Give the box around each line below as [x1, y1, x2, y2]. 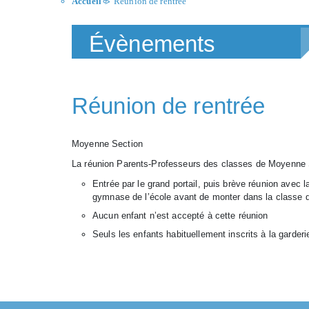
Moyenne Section [72, 139, 143, 149]
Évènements [89, 32, 216, 57]
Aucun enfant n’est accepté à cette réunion [92, 210, 268, 221]
